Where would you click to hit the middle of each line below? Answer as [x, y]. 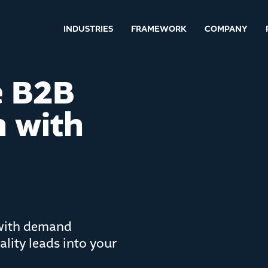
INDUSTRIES [88, 29]
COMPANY [226, 29]
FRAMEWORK [159, 29]
